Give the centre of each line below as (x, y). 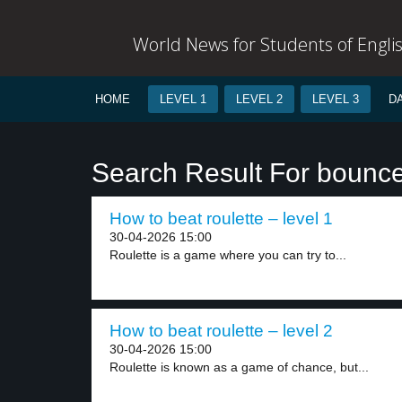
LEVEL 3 (336, 99)
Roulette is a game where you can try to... (228, 255)
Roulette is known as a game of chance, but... (239, 367)
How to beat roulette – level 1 (221, 218)
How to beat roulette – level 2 (221, 331)
